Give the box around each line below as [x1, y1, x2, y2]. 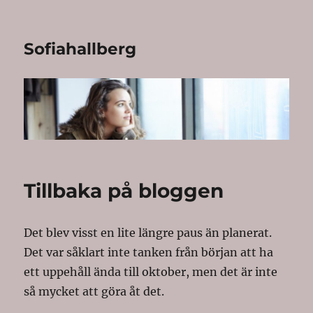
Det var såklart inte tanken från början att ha [24, 245, 274, 260]
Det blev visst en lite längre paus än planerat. [24, 226, 272, 240]
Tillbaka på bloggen [24, 179, 224, 203]
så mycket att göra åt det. [24, 284, 165, 299]
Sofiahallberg [24, 39, 137, 59]
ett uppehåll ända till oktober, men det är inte [24, 265, 278, 279]
